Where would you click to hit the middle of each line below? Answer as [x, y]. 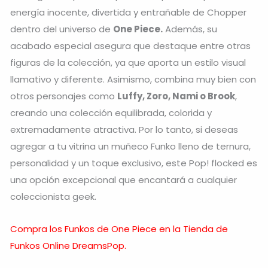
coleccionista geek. [53, 196]
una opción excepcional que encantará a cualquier [124, 179]
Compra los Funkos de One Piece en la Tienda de [119, 229]
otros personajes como [64, 96]
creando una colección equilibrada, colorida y [111, 112]
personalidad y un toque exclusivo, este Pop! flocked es [134, 163]
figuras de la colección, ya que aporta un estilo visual [128, 62]
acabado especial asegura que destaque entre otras [130, 45]
